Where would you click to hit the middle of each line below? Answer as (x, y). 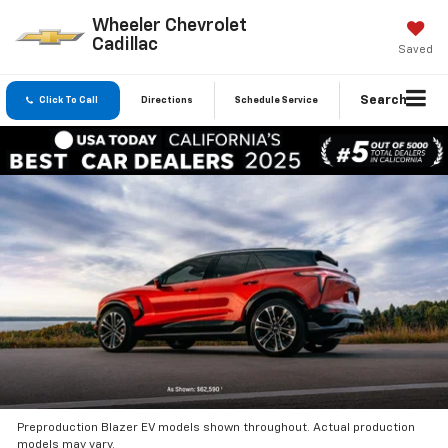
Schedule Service (276, 101)
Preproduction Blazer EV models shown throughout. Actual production (216, 427)
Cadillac (124, 44)
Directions (167, 101)
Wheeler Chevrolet (169, 25)
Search (383, 101)
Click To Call (68, 101)
